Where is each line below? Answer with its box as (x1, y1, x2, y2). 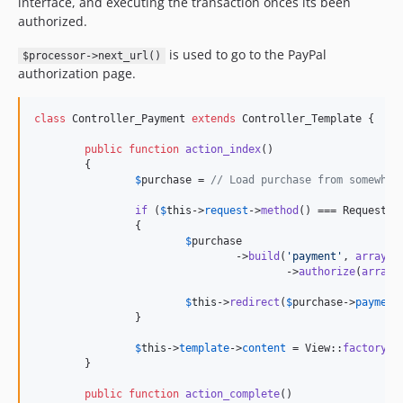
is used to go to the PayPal (165, 46, 327, 63)
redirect (229, 296, 280, 309)
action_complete (185, 388, 280, 400)
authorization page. (18, 65, 136, 82)
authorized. (18, 13, 87, 30)
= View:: (286, 342, 343, 354)
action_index (185, 143, 261, 156)
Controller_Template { (236, 112, 374, 125)
